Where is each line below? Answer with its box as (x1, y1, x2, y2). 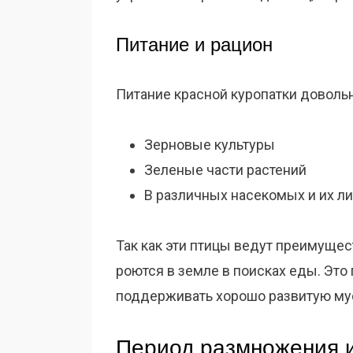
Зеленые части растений (144, 162, 307, 178)
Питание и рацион (116, 34, 273, 55)
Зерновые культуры (144, 136, 275, 153)
